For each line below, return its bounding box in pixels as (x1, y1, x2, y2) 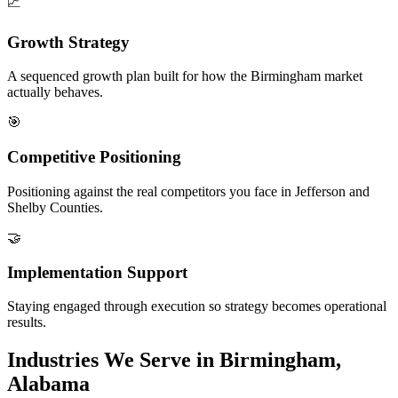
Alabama (7, 372, 90, 396)
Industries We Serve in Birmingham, (7, 348, 341, 372)
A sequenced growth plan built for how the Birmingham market (7, 68, 362, 84)
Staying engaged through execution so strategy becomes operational (7, 298, 386, 314)
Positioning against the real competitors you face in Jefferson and (7, 183, 370, 199)
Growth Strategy (7, 32, 130, 52)
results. (7, 314, 46, 330)
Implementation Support (7, 262, 187, 282)
